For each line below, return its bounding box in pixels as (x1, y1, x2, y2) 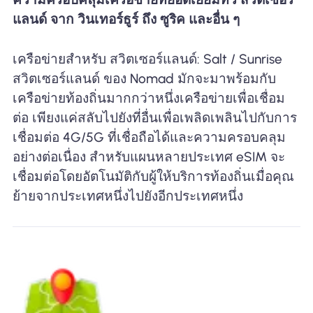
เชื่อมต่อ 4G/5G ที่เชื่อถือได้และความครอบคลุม (12, 129, 286, 145)
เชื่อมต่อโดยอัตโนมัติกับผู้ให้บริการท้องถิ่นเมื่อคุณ (12, 168, 294, 184)
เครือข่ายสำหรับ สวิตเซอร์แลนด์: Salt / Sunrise (12, 50, 282, 67)
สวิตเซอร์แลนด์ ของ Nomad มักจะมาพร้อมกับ (12, 70, 276, 87)
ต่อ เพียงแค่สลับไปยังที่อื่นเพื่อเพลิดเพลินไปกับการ (12, 109, 297, 126)
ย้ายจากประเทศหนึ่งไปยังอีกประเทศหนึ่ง (12, 187, 243, 204)
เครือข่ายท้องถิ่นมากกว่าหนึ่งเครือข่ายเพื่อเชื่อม (12, 89, 285, 106)
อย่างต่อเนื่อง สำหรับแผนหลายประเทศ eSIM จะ (12, 148, 285, 165)
